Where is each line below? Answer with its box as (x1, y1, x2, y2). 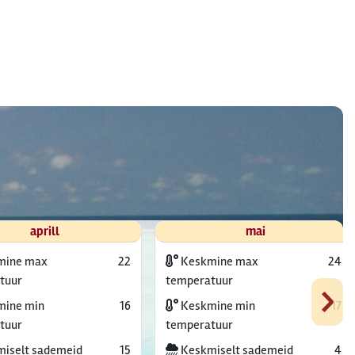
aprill (29, 223, 59, 239)
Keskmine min (177, 298, 255, 314)
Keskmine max (177, 254, 258, 269)
